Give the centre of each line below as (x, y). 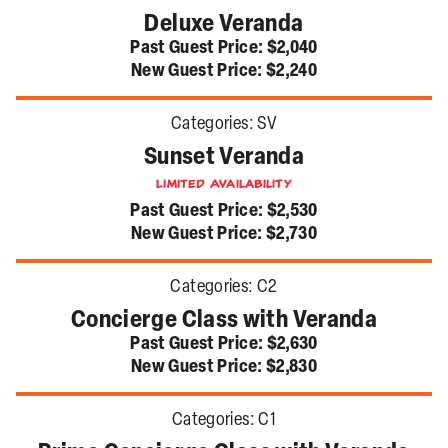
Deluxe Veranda (224, 25)
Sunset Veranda (224, 158)
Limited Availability (224, 184)
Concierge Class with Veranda (224, 321)
